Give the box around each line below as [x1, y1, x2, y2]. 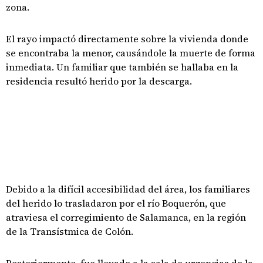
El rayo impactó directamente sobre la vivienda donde [6, 32, 248, 45]
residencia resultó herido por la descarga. [6, 75, 192, 87]
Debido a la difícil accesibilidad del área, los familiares [6, 183, 250, 195]
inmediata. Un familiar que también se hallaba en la [6, 60, 238, 73]
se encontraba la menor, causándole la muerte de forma [6, 46, 255, 59]
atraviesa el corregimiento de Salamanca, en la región [6, 211, 246, 224]
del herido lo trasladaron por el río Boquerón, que [6, 197, 226, 210]
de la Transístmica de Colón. [6, 225, 133, 238]
